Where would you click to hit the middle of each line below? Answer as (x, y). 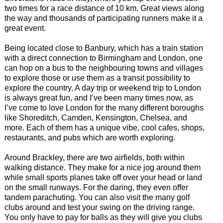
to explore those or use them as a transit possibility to (97, 78)
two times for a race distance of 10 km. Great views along (104, 8)
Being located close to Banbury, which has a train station (104, 48)
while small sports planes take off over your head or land (103, 178)
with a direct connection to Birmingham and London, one (103, 58)
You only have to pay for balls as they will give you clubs (103, 218)
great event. (25, 28)
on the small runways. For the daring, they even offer (96, 188)
